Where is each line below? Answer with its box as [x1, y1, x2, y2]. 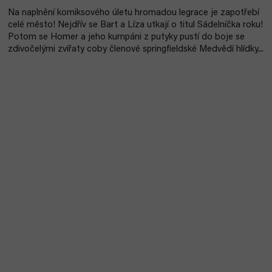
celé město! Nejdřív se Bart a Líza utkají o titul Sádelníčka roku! [8, 21, 263, 30]
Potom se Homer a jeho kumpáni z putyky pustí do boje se [8, 33, 245, 42]
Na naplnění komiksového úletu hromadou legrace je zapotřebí [8, 8, 259, 18]
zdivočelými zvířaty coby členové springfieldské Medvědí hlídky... [8, 45, 263, 54]
